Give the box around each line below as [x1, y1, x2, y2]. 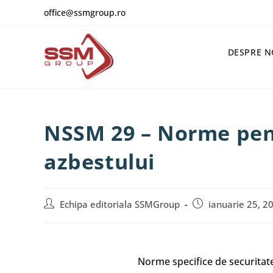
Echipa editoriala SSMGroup [60, 199, 180, 210]
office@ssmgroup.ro [44, 7, 126, 18]
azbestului [44, 147, 155, 175]
